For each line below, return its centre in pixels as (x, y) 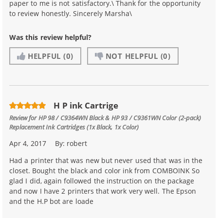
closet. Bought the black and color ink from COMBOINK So (105, 171)
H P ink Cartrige (86, 105)
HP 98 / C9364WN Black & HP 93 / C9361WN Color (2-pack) (119, 118)
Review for (24, 118)
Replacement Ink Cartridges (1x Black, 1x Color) (74, 127)
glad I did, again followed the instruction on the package (102, 181)
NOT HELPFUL (132, 56)
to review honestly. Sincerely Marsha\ (71, 13)
